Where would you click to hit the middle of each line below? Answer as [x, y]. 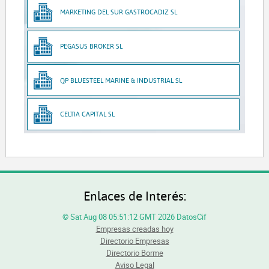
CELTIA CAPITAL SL [88, 114]
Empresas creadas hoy [134, 229]
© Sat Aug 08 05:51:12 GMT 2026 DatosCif [134, 217]
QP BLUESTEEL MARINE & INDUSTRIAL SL [121, 80]
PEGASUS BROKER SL [92, 46]
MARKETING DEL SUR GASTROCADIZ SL [119, 12]
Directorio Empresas [134, 241]
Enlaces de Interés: [134, 196]
